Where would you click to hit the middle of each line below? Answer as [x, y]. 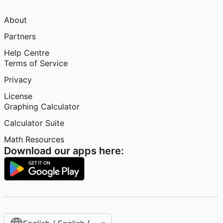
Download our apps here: [64, 151]
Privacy [18, 80]
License [18, 96]
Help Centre [27, 53]
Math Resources [34, 139]
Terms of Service [36, 63]
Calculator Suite [34, 123]
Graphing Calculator [42, 107]
